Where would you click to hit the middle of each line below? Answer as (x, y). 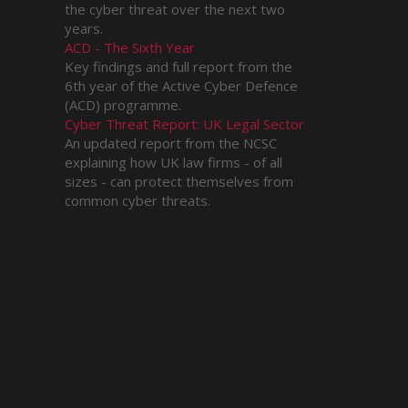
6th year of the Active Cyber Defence (181, 85)
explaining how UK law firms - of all (173, 162)
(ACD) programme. (123, 104)
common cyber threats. (138, 200)
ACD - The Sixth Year (130, 47)
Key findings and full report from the (178, 66)
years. (84, 28)
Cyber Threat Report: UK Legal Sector (184, 123)
